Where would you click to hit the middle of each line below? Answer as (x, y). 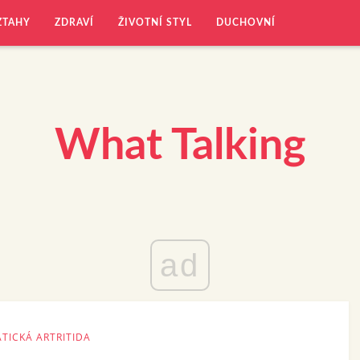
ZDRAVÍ (74, 22)
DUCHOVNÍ (246, 22)
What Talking (180, 146)
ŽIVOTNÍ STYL (155, 22)
